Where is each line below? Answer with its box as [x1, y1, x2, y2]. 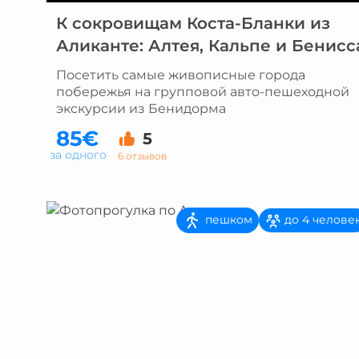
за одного [49, 147, 107, 162]
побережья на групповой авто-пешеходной [55, 84, 349, 99]
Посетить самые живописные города [55, 67, 305, 83]
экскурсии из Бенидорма [55, 101, 226, 116]
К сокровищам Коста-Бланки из [55, 14, 330, 33]
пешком [202, 212, 253, 227]
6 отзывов [117, 149, 167, 162]
